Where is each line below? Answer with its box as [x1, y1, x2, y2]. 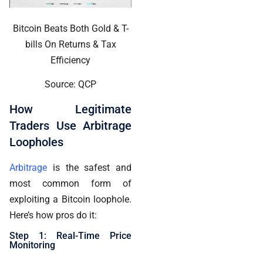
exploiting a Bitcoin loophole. [9, 193, 131, 205]
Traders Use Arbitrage [9, 118, 131, 133]
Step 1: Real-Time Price [9, 230, 131, 242]
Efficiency [50, 55, 90, 66]
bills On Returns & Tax [25, 39, 116, 50]
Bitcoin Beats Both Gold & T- [12, 23, 129, 35]
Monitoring [9, 240, 55, 251]
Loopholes [9, 134, 63, 149]
